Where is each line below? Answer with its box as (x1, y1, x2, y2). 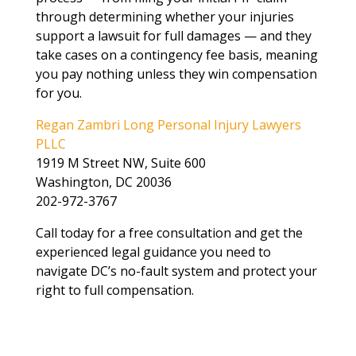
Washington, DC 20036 (35, 173, 172, 191)
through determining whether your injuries (35, 8, 294, 25)
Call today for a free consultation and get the (35, 224, 303, 242)
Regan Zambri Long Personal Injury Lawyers (35, 116, 301, 133)
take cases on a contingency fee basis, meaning (35, 46, 318, 64)
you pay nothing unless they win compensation (35, 65, 317, 83)
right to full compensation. (35, 281, 194, 299)
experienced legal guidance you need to (35, 243, 271, 261)
